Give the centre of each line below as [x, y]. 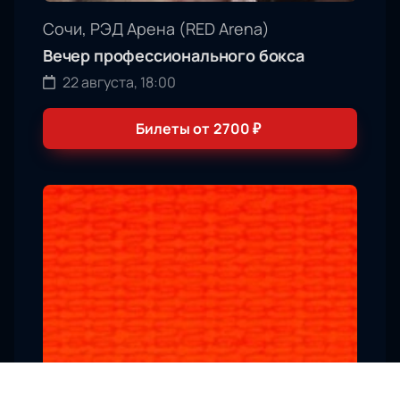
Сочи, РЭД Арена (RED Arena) [156, 29]
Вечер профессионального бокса [174, 56]
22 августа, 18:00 [119, 83]
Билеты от [173, 129]
